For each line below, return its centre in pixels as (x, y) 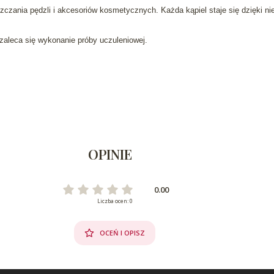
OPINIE (110, 154)
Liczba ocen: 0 (115, 201)
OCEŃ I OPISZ (122, 232)
